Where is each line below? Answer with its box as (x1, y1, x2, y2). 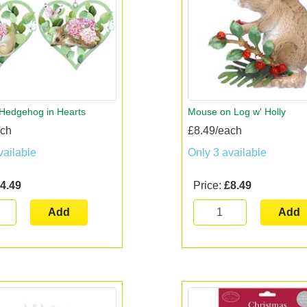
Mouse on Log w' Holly (187, 106, 286, 117)
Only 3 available (187, 146, 267, 158)
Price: (193, 179, 224, 191)
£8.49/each (187, 124, 242, 136)
